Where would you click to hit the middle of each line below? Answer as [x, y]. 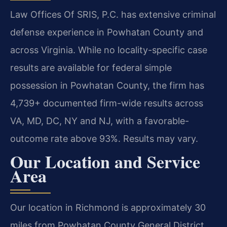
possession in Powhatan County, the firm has [107, 85]
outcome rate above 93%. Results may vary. [104, 138]
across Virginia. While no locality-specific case [109, 50]
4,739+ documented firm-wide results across [107, 103]
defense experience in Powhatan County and [107, 32]
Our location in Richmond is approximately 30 [108, 207]
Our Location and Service [105, 161]
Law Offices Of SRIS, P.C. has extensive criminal [113, 14]
